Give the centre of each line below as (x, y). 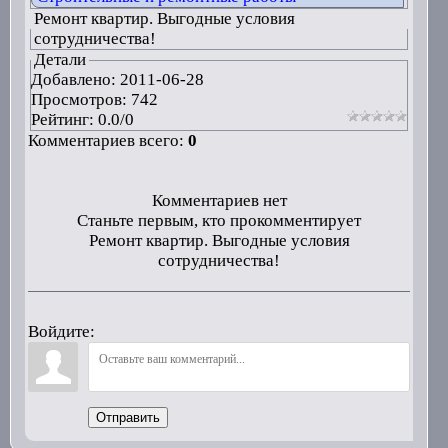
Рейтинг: (64, 119)
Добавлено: (75, 79)
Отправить (127, 417)
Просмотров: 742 (96, 99)
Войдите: (61, 331)
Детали (59, 59)
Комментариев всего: (107, 140)
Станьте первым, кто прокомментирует (219, 220)
